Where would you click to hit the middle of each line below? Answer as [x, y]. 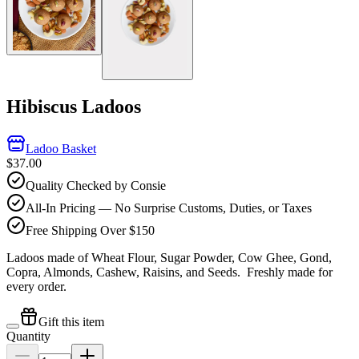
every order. [36, 286]
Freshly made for [290, 272]
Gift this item [71, 322]
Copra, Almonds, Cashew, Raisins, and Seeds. [127, 272]
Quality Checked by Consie [96, 186]
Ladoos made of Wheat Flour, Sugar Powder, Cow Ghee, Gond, [169, 258]
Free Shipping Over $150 [90, 230]
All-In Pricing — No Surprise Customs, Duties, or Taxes [169, 208]
